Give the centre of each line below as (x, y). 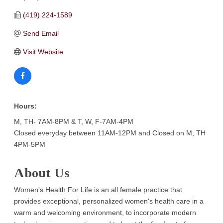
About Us (42, 173)
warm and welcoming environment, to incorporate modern (105, 212)
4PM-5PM (30, 144)
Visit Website (43, 52)
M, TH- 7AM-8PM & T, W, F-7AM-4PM (74, 121)
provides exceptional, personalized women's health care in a (109, 201)
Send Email (41, 33)
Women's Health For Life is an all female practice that (98, 189)
